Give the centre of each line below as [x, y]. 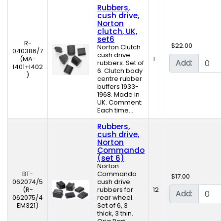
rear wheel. [115, 198]
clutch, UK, [117, 32]
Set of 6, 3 [112, 206]
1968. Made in [118, 95]
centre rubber [120, 79]
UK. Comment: [120, 103]
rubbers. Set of [121, 63]
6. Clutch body [120, 71]
